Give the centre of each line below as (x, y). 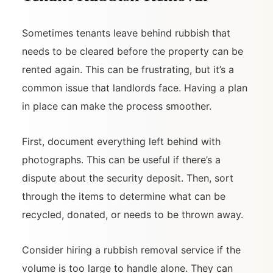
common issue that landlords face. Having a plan (135, 88)
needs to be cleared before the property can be (133, 51)
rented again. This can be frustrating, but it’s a (128, 70)
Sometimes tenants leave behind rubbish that (126, 33)
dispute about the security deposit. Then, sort (128, 178)
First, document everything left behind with (121, 142)
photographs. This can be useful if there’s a (121, 160)
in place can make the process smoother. (117, 106)
